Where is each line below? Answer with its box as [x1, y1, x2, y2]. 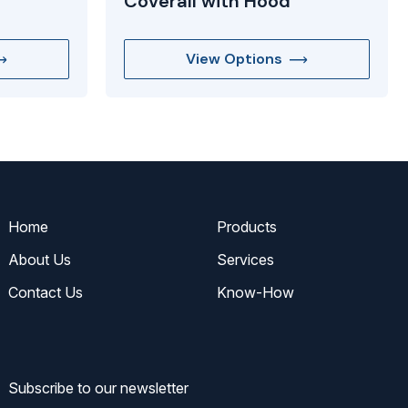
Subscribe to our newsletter [8, 379, 189, 398]
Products [216, 218, 277, 237]
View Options [186, 49, 282, 69]
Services [216, 250, 274, 270]
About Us [8, 250, 71, 270]
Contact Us [8, 283, 83, 302]
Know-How [216, 283, 294, 302]
